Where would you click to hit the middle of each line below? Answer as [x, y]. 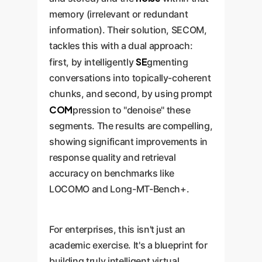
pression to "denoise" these [131, 110]
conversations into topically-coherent [130, 78]
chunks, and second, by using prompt [131, 94]
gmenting [168, 62]
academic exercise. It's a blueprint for [128, 245]
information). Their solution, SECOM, [128, 30]
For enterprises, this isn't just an [118, 229]
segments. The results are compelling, [131, 126]
